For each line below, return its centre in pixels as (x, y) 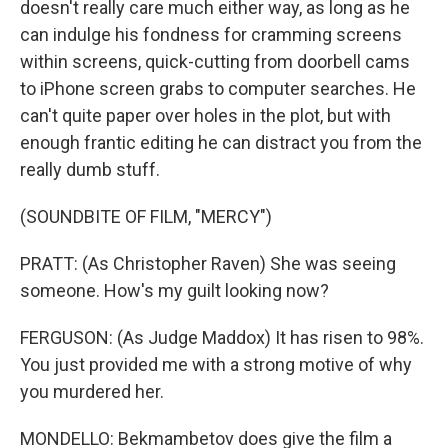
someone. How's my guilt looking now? (174, 290)
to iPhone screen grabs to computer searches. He (218, 88)
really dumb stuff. (90, 169)
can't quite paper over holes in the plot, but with (205, 115)
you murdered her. (92, 391)
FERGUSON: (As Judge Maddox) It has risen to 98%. (222, 337)
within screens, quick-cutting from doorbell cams (215, 61)
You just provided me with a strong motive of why (216, 364)
